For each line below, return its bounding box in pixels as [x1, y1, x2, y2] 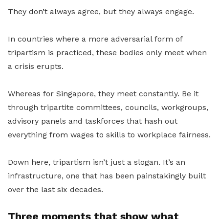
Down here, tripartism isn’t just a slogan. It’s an [8, 157, 185, 167]
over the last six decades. [8, 185, 103, 194]
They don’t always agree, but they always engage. [8, 7, 194, 16]
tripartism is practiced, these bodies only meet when [8, 48, 207, 57]
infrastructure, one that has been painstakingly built [8, 171, 206, 180]
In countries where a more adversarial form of [8, 34, 182, 44]
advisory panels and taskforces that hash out [8, 116, 177, 126]
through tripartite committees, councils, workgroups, [8, 103, 208, 112]
